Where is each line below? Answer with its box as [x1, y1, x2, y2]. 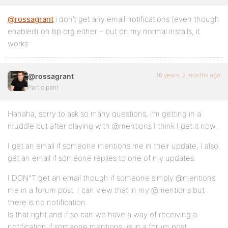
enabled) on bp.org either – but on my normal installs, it [8, 26, 200, 36]
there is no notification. [8, 197, 88, 207]
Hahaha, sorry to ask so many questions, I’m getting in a [8, 109, 201, 119]
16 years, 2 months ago [156, 71, 220, 79]
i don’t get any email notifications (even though [53, 14, 219, 24]
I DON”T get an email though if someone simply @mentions [8, 173, 215, 183]
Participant [28, 83, 59, 91]
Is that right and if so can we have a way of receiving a [8, 210, 197, 219]
